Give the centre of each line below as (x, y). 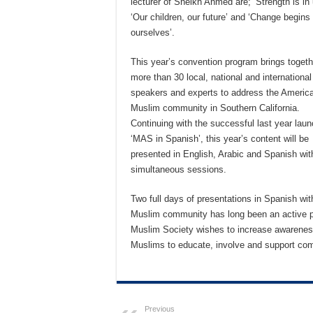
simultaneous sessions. (179, 169)
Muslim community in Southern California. (215, 108)
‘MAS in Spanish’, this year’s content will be (220, 139)
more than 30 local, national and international (221, 77)
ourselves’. (153, 32)
